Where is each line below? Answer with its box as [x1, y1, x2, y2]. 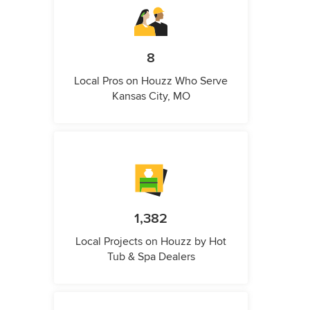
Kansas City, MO [111, 89, 190, 103]
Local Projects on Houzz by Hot [75, 235, 226, 248]
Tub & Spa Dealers [107, 250, 195, 264]
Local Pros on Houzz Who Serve [74, 74, 228, 88]
